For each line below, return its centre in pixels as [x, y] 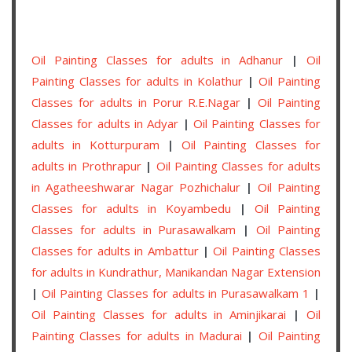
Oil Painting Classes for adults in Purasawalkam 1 [176, 293]
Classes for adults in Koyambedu [131, 208]
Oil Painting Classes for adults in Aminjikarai [159, 314]
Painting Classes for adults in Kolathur [137, 81]
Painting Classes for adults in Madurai [137, 335]
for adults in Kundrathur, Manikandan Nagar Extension [176, 271]
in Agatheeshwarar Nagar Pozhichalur [136, 187]
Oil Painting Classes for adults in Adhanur [158, 59]
